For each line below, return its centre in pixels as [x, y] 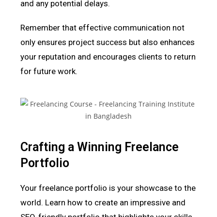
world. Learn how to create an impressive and [103, 202]
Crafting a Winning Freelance [100, 147]
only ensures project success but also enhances [108, 42]
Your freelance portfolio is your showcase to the [108, 188]
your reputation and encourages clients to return [108, 56]
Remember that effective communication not [103, 27]
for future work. [49, 71]
